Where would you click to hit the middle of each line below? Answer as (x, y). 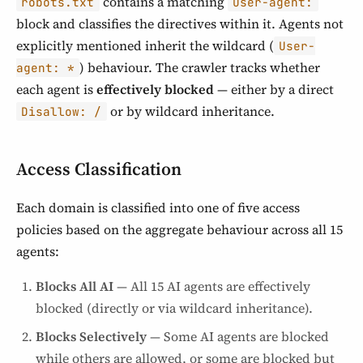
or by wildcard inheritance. (190, 111)
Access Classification (99, 169)
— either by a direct (274, 89)
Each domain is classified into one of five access (158, 207)
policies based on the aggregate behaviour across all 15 (179, 229)
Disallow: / (62, 111)
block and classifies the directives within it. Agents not (180, 23)
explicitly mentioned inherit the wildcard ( (145, 45)
